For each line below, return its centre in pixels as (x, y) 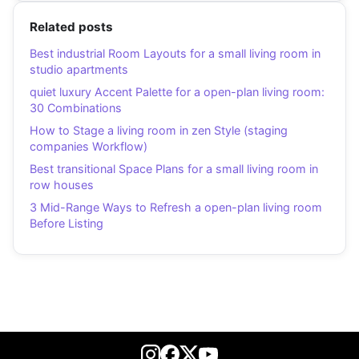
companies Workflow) (89, 147)
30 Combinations (76, 108)
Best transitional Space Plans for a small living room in (174, 169)
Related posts (71, 27)
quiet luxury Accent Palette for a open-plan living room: (177, 92)
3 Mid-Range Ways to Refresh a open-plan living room (176, 208)
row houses (62, 185)
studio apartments (79, 70)
